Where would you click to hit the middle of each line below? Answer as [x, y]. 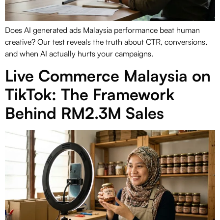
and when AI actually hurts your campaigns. [79, 54]
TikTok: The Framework [90, 95]
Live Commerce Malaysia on [108, 76]
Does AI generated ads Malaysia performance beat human [102, 30]
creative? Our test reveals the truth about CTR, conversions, [106, 42]
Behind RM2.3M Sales [84, 113]
